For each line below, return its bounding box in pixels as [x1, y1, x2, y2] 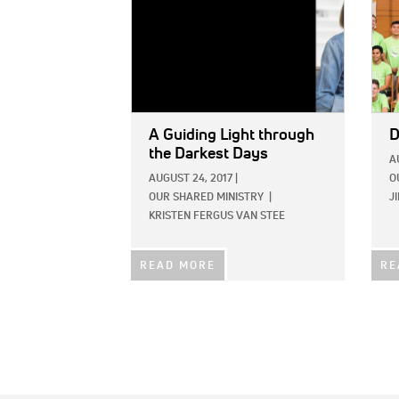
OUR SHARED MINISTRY [149, 192, 264, 204]
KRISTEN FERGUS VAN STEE [149, 211, 285, 223]
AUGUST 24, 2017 [149, 174, 232, 185]
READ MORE [140, 261, 216, 273]
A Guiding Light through [149, 127, 314, 144]
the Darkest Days [149, 146, 268, 163]
